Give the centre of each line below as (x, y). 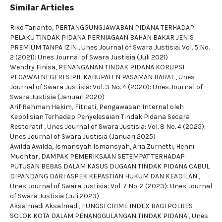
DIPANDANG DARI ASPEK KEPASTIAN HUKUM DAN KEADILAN (104, 176)
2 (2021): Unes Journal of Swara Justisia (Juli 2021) (89, 57)
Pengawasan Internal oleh (141, 107)
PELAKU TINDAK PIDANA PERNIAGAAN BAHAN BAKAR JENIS (102, 37)
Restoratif (27, 127)
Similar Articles (42, 8)
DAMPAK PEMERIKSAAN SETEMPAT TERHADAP (113, 156)
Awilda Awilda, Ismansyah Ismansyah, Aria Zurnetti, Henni (102, 146)
